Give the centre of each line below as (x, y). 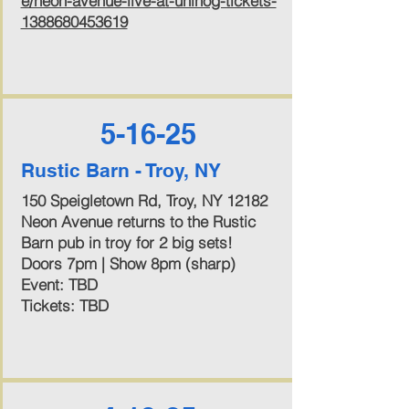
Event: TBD (59, 284)
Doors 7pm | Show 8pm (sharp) (128, 263)
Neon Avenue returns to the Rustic (138, 221)
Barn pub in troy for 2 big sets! (126, 242)
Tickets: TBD (64, 305)
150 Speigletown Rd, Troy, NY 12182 (144, 200)
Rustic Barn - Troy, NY (121, 170)
